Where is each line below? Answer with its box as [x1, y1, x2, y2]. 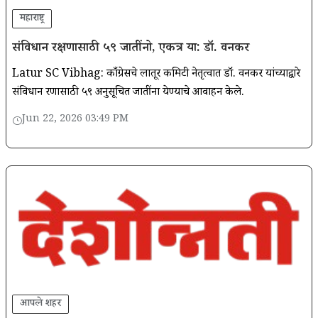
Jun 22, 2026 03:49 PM [22, 112, 128, 128]
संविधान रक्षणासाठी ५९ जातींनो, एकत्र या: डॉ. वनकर [12, 39, 249, 60]
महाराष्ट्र [20, 11, 44, 28]
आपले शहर [20, 295, 61, 312]
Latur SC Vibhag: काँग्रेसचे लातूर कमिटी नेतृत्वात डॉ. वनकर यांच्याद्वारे [12, 66, 300, 84]
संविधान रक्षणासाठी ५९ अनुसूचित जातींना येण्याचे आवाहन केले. [163, 84, 244, 103]
